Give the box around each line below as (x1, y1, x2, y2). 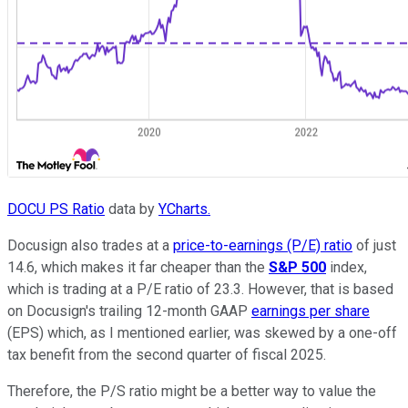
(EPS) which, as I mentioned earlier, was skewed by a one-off (7, 324, 397, 342)
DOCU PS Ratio (7, 200, 105, 219)
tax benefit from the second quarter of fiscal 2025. (7, 346, 326, 364)
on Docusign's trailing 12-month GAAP (7, 302, 251, 321)
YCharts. (158, 200, 210, 219)
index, (326, 259, 367, 277)
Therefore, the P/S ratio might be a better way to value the (7, 382, 376, 401)
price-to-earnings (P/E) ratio (173, 237, 352, 255)
